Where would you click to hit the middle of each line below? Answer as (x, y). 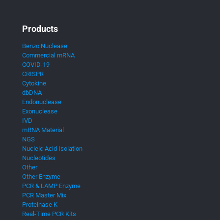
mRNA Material (43, 130)
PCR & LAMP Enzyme (51, 186)
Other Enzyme (41, 177)
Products (40, 29)
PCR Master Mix (44, 195)
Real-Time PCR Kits (49, 214)
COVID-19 (36, 65)
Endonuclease (42, 102)
